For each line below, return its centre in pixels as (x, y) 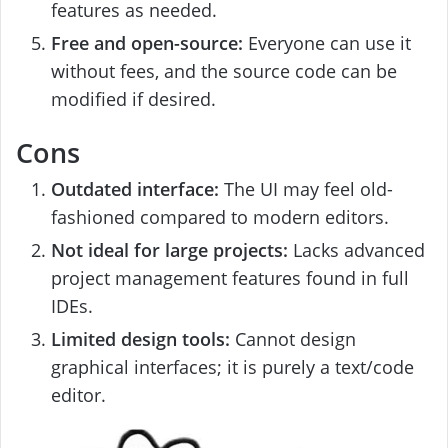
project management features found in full (230, 277)
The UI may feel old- (306, 188)
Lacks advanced (356, 249)
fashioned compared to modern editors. (220, 216)
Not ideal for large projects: (169, 249)
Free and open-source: (147, 42)
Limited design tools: (140, 338)
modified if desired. (133, 98)
